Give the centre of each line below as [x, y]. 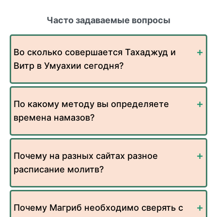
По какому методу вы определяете [91, 104]
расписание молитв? [59, 170]
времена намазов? [54, 118]
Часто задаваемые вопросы [108, 20]
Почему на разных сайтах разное [86, 156]
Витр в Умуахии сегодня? [69, 66]
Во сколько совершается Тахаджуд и [95, 52]
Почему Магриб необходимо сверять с [98, 208]
